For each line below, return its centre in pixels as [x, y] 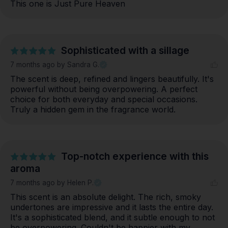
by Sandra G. [78, 65]
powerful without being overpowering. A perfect [104, 89]
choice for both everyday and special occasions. [104, 99]
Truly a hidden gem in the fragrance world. [93, 110]
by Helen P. [75, 183]
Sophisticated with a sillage [125, 51]
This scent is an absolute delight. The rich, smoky [106, 197]
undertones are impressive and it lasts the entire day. [112, 207]
